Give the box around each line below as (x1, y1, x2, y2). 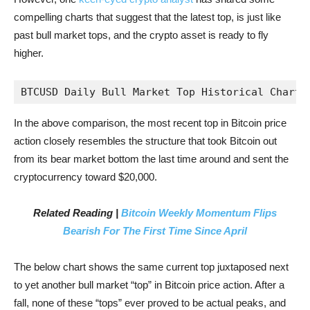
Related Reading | (33, 207, 121, 219)
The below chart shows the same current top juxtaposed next (14, 261, 289, 273)
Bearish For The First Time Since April (63, 225, 247, 237)
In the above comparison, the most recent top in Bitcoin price (14, 117, 286, 129)
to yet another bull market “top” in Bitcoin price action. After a (14, 279, 284, 291)
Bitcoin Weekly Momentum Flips (121, 207, 277, 219)
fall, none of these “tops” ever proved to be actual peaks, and (14, 297, 286, 309)
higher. (14, 47, 44, 59)
